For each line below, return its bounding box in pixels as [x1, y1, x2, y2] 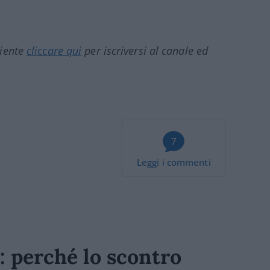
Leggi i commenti [137, 156, 211, 169]
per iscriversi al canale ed [81, 43, 209, 58]
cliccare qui [27, 43, 82, 58]
